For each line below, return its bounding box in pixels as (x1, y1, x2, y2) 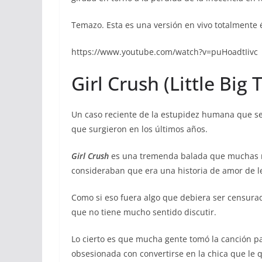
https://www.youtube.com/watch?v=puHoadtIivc (71, 46, 258, 58)
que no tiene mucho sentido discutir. (71, 206, 216, 218)
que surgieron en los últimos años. (71, 123, 208, 135)
